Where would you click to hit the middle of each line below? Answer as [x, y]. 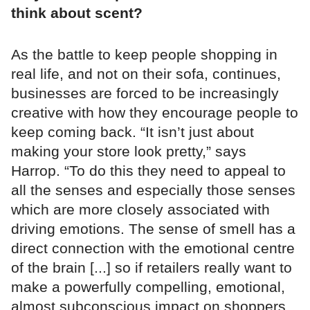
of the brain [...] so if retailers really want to [152, 267]
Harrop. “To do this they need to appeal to [148, 170]
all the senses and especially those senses [153, 190]
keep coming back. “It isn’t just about [133, 131]
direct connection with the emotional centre [153, 248]
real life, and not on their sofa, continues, [146, 73]
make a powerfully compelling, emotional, [148, 286]
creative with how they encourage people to [155, 112]
